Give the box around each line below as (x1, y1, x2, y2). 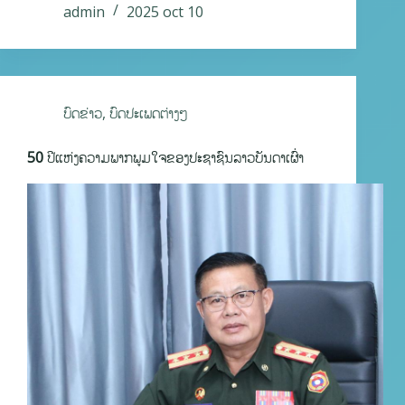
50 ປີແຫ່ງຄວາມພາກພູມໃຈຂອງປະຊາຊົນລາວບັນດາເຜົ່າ (27, 147, 304, 168)
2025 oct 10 (127, 2, 203, 23)
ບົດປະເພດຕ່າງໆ (109, 103, 187, 124)
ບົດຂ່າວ (63, 103, 102, 124)
